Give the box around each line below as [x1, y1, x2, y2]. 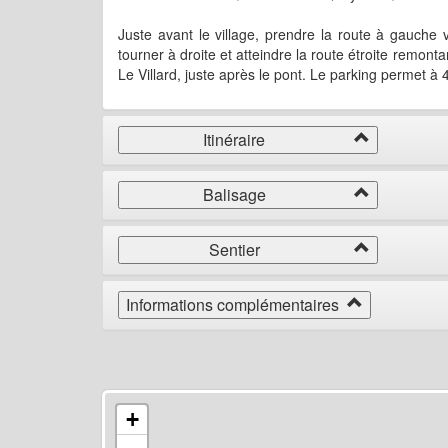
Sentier [208, 238, 272, 262]
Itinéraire [203, 128, 277, 152]
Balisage [202, 183, 278, 207]
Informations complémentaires [126, 293, 347, 317]
